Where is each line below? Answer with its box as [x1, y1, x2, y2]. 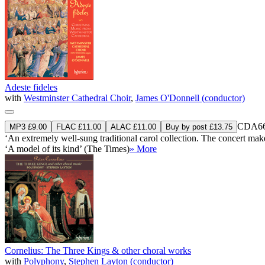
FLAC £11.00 [56, 122, 101, 131]
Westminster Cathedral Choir [24, 92, 131, 103]
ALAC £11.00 [111, 122, 156, 131]
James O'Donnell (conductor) [135, 92, 245, 103]
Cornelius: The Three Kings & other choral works [5, 245, 191, 256]
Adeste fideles [5, 82, 57, 92]
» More [130, 143, 157, 154]
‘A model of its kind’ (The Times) [5, 143, 130, 154]
